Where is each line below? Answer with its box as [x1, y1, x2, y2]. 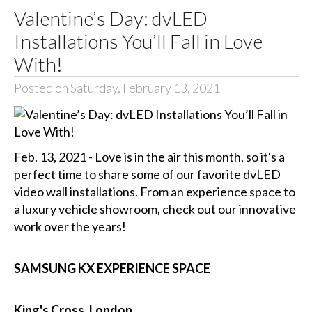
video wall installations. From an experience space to [13, 184, 295, 200]
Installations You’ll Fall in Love [13, 29, 263, 53]
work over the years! [13, 219, 126, 235]
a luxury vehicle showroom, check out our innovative [13, 201, 296, 217]
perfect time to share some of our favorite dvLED [13, 166, 281, 182]
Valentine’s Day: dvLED [13, 6, 208, 30]
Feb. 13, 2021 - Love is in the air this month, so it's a [13, 149, 285, 165]
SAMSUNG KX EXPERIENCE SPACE [13, 260, 210, 276]
